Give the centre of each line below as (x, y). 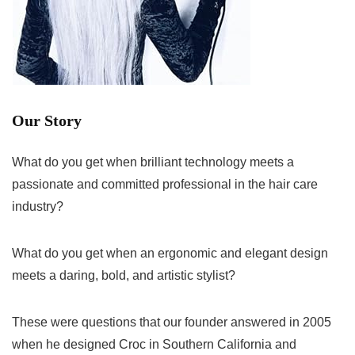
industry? (38, 207)
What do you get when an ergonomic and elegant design (170, 254)
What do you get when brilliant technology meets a (153, 162)
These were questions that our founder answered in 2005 (172, 323)
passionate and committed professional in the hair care (165, 185)
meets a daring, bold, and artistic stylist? (124, 276)
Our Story (47, 121)
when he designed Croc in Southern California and (154, 345)
